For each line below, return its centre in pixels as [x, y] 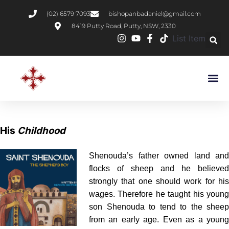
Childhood [41, 131]
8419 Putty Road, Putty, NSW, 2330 [123, 26]
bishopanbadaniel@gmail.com [154, 14]
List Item [189, 38]
